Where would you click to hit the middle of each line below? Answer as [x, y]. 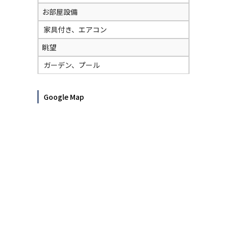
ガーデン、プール [72, 65]
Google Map [64, 97]
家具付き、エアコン [75, 29]
